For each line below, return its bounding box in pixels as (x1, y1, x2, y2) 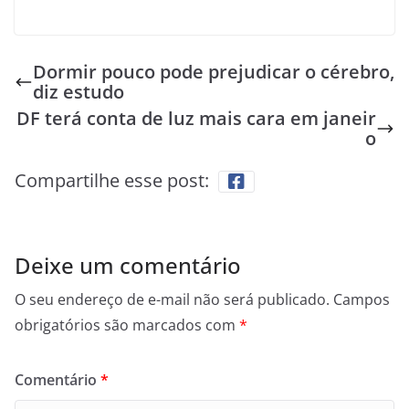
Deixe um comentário (15, 249, 241, 280)
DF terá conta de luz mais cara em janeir (16, 105, 376, 131)
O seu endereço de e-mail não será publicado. (15, 288, 330, 309)
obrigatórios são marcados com (15, 314, 239, 335)
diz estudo (33, 79, 124, 104)
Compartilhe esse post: (15, 167, 209, 193)
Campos (333, 288, 390, 309)
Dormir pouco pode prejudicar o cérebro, (33, 58, 394, 84)
